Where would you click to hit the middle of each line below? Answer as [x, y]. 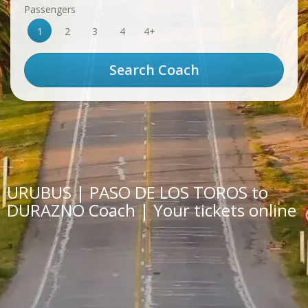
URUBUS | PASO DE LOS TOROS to [137, 192]
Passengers [50, 9]
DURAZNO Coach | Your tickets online [152, 210]
